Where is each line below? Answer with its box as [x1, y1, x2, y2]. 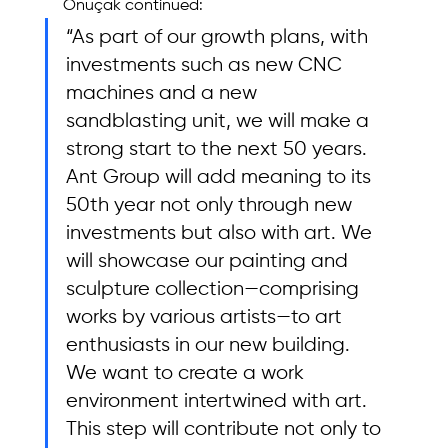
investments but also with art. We [65, 222, 377, 244]
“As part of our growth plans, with [65, 26, 373, 48]
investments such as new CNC [65, 54, 347, 76]
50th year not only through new [65, 194, 357, 216]
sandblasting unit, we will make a [65, 110, 374, 132]
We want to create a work [65, 362, 309, 384]
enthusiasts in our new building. [65, 334, 355, 356]
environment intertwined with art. [65, 390, 372, 412]
